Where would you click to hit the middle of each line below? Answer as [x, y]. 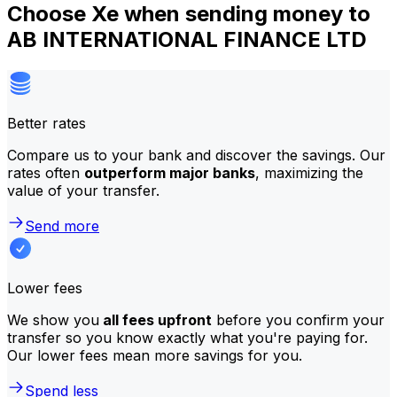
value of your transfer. [83, 190]
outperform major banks [170, 172]
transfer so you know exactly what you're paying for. [187, 337]
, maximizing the [309, 172]
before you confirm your [298, 319]
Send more [62, 226]
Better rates [47, 123]
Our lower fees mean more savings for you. [155, 355]
